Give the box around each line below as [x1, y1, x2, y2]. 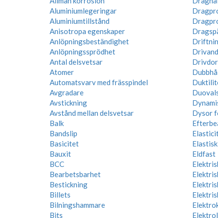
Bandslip [50, 129, 77, 138]
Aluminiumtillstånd [50, 17, 109, 25]
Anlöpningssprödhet [50, 47, 115, 56]
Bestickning [50, 180, 88, 189]
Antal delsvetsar [50, 57, 103, 66]
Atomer [50, 68, 74, 76]
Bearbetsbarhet [50, 170, 101, 179]
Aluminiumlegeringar [50, 6, 117, 15]
